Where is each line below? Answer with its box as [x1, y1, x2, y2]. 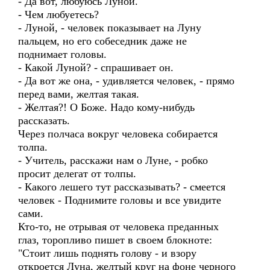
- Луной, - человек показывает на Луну [18, 22, 201, 34]
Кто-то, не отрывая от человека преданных [18, 221, 219, 233]
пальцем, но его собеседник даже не [18, 35, 187, 47]
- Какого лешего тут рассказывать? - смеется [18, 181, 225, 193]
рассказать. [18, 115, 70, 127]
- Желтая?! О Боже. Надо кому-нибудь [18, 101, 195, 113]
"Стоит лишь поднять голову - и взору [18, 247, 196, 259]
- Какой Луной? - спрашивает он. [18, 61, 174, 74]
